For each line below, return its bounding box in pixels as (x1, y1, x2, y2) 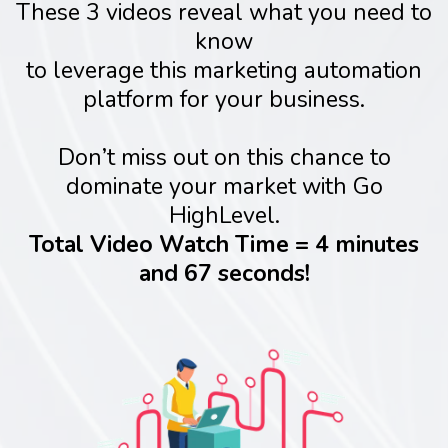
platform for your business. (83, 84, 365, 115)
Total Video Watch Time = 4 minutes (29, 229, 419, 260)
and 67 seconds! (138, 258, 310, 289)
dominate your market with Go (65, 171, 383, 202)
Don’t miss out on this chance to (57, 142, 391, 173)
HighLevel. (168, 200, 280, 231)
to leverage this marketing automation (26, 55, 422, 86)
